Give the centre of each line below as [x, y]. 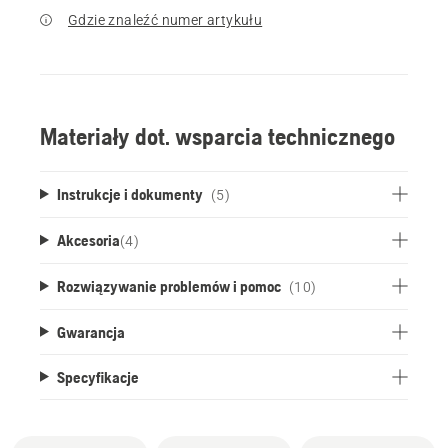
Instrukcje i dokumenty [129, 193]
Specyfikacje [97, 376]
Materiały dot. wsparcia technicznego [217, 136]
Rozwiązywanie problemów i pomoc [168, 285]
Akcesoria [88, 239]
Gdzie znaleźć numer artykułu [165, 19]
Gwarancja [90, 331]
